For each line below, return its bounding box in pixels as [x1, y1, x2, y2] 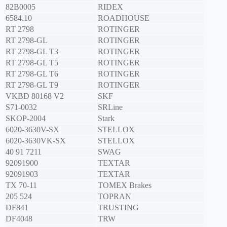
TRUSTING [98, 203, 139, 212]
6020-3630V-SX [6, 125, 59, 134]
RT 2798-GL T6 [6, 69, 58, 79]
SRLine [98, 103, 123, 112]
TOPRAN [98, 192, 131, 201]
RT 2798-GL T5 [6, 58, 58, 67]
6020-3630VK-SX [6, 136, 66, 145]
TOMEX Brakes [98, 181, 152, 190]
